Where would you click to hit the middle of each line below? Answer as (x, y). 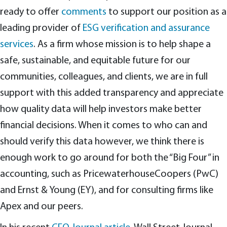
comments (84, 12)
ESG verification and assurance (146, 28)
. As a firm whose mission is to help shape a (122, 45)
